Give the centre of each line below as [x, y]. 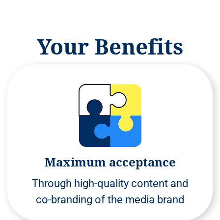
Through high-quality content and [110, 183]
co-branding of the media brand [110, 199]
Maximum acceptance [110, 162]
